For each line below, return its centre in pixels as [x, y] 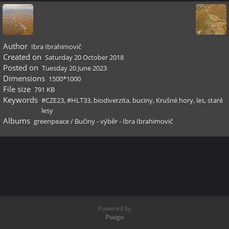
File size [17, 89]
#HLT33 [79, 100]
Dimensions [24, 78]
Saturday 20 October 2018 [84, 57]
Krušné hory [175, 100]
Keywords [20, 100]
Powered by [114, 208]
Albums [16, 121]
